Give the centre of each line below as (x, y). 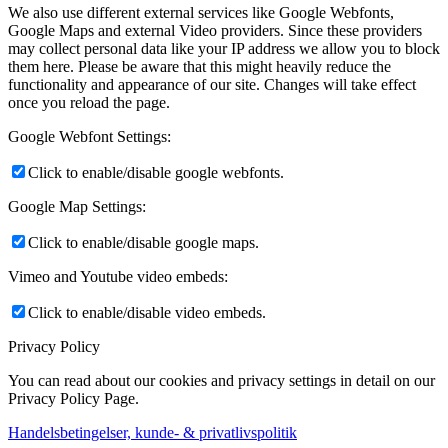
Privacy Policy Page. (73, 399)
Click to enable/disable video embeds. (147, 313)
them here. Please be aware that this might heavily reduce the (199, 67)
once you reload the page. (89, 103)
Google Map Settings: (77, 207)
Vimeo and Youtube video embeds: (118, 277)
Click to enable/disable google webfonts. (156, 173)
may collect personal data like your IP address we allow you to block (224, 49)
